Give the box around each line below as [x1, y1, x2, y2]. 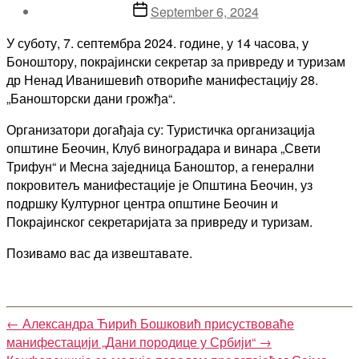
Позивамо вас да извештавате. [6, 243, 192, 262]
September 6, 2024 [150, 2, 259, 21]
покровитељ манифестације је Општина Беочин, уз [6, 175, 313, 194]
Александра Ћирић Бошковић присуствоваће [22, 313, 294, 333]
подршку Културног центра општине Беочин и [6, 193, 278, 212]
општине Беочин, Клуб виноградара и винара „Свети [6, 138, 321, 157]
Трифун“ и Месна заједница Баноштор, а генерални [6, 156, 314, 175]
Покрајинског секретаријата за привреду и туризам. [6, 212, 313, 231]
